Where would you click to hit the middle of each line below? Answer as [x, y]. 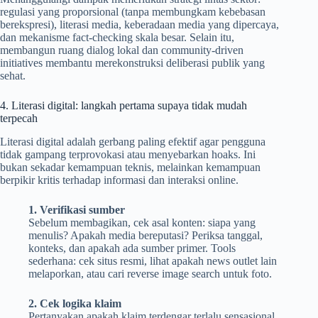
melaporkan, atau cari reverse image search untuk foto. [150, 274]
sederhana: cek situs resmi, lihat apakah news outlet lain [153, 261]
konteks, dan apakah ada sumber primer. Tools [132, 248]
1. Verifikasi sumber [77, 210]
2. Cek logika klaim [75, 304]
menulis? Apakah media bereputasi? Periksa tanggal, [146, 236]
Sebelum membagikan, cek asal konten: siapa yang [142, 223]
